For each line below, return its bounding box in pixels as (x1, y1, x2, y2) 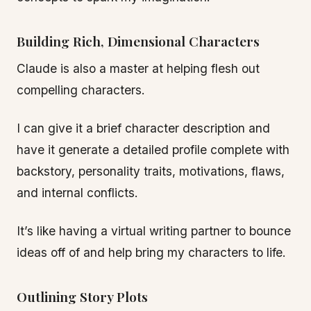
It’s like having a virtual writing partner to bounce (17, 224, 291, 238)
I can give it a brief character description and (17, 121, 270, 135)
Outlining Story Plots (17, 287, 148, 305)
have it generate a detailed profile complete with (17, 142, 289, 157)
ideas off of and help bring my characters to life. (17, 245, 286, 260)
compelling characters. (17, 83, 145, 97)
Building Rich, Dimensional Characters (17, 32, 260, 50)
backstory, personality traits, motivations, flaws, (17, 164, 285, 178)
